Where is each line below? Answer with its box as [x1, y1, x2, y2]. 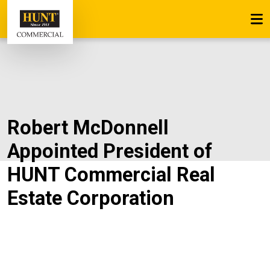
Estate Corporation [7, 186, 174, 210]
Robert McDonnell [7, 116, 169, 139]
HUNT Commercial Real [7, 163, 215, 186]
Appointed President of [7, 139, 212, 163]
